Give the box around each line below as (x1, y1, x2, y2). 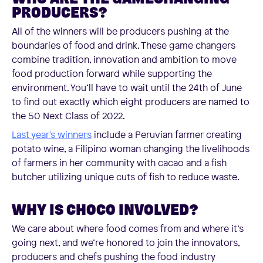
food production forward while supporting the (12, 66, 212, 80)
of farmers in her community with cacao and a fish (12, 156, 227, 169)
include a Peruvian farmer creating (92, 127, 242, 141)
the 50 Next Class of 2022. (12, 109, 125, 122)
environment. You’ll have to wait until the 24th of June (12, 80, 242, 94)
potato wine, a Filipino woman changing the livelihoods (12, 141, 249, 155)
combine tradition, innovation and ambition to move (12, 52, 237, 66)
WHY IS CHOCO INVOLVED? (12, 202, 198, 217)
